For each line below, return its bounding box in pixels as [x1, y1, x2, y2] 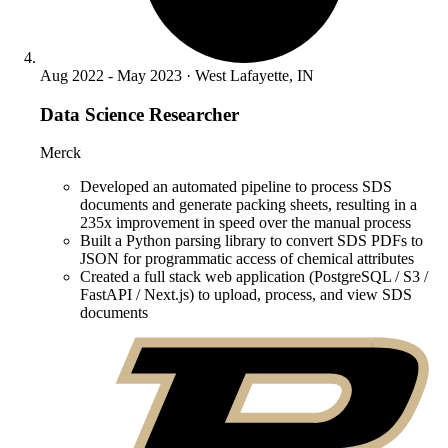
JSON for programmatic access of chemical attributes [80, 250, 414, 268]
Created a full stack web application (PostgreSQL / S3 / [80, 268, 428, 286]
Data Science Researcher [40, 103, 239, 125]
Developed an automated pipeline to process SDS [80, 178, 392, 196]
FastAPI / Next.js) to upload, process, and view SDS [80, 286, 412, 304]
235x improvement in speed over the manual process [80, 214, 411, 232]
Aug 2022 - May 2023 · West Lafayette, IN [40, 67, 314, 84]
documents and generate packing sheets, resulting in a [80, 196, 417, 214]
